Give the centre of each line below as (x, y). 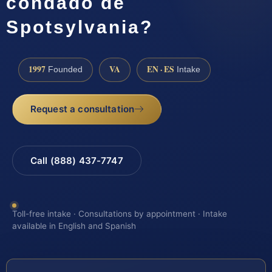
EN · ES (161, 70)
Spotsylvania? (80, 27)
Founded (64, 70)
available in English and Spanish (74, 226)
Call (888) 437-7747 (76, 160)
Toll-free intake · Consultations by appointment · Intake (120, 213)
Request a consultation (82, 109)
